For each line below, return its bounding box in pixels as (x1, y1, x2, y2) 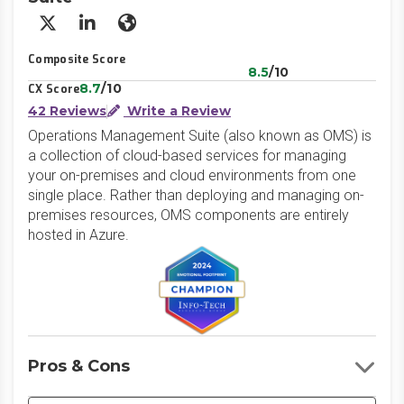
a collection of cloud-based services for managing (28, 147, 346, 164)
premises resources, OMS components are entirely (28, 207, 349, 224)
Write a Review (124, 103, 231, 119)
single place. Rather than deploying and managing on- (28, 187, 364, 204)
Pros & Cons (28, 356, 130, 376)
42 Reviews (28, 103, 106, 119)
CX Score (28, 82, 80, 96)
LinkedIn (86, 20, 153, 42)
